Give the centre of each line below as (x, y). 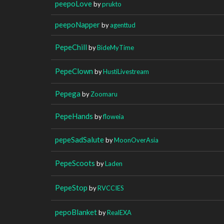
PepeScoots (75, 163)
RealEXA (119, 212)
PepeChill (71, 47)
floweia (113, 116)
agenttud (123, 25)
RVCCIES (111, 188)
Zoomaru (104, 94)
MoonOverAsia (136, 140)
